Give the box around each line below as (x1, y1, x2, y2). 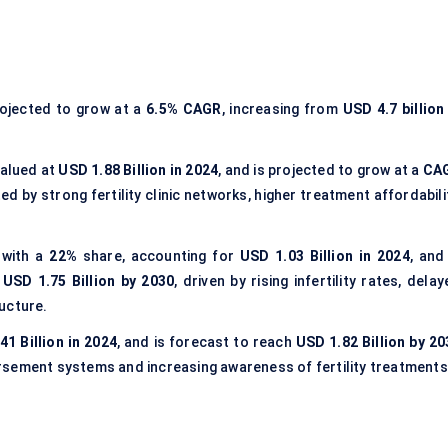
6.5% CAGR (146, 101, 222, 118)
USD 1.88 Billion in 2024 (58, 162, 219, 179)
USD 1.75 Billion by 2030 (2, 273, 175, 290)
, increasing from (221, 101, 343, 118)
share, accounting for (77, 248, 240, 265)
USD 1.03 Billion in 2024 (239, 248, 410, 265)
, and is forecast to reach (116, 334, 296, 351)
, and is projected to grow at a (218, 162, 423, 179)
